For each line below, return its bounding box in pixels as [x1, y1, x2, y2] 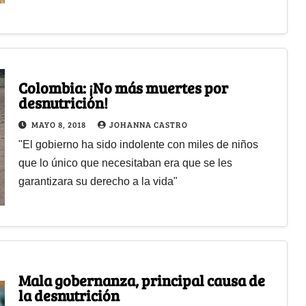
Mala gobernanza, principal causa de [18, 269, 265, 290]
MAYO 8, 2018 [31, 118, 88, 130]
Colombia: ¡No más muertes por [18, 76, 228, 98]
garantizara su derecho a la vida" [18, 175, 178, 187]
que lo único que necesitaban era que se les [18, 156, 232, 169]
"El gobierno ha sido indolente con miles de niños [18, 138, 258, 150]
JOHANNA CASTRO [109, 118, 188, 130]
